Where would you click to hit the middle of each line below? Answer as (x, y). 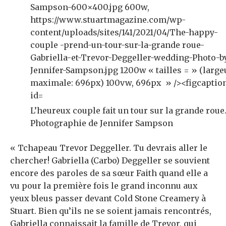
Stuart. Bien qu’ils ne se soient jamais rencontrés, (111, 211)
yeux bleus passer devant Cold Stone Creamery (106, 199)
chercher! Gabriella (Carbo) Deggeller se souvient (110, 161)
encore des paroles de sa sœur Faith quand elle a (109, 173)
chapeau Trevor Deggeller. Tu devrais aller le (115, 148)
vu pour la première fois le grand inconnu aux (104, 186)
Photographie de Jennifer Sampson (102, 123)
